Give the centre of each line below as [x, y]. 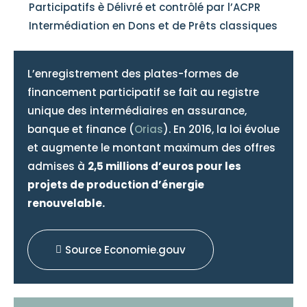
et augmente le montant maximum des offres [151, 148]
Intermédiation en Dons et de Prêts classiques [153, 26]
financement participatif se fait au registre [143, 92]
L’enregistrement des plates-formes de [133, 74]
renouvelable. [66, 203]
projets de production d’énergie [116, 185]
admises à [58, 166]
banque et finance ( [81, 129]
